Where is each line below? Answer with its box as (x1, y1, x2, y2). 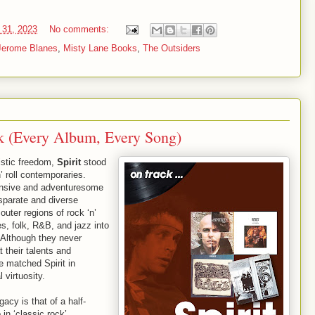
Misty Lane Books (63, 42, 137, 53)
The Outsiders (143, 42, 200, 53)
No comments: (49, 23, 112, 34)
